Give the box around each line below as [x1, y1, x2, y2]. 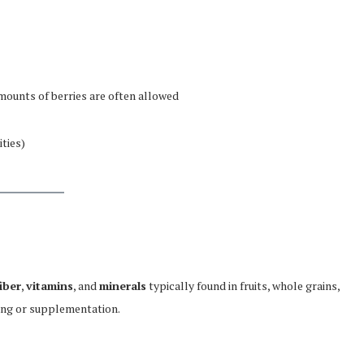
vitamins [26, 278, 73, 293]
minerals [99, 278, 146, 293]
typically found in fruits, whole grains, [146, 278, 340, 293]
